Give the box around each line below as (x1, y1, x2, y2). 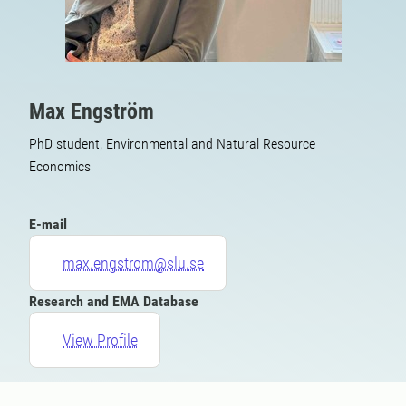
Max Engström (29, 99, 154, 124)
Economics (29, 158, 91, 175)
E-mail (29, 216, 67, 233)
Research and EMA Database (29, 293, 198, 310)
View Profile (63, 330, 138, 350)
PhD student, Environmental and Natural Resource (29, 135, 315, 152)
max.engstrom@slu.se (63, 253, 204, 273)
